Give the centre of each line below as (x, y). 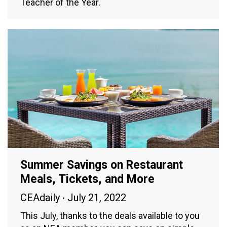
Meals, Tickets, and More (87, 179)
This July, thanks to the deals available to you (110, 216)
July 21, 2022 (97, 198)
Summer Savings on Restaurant (102, 165)
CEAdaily (40, 198)
